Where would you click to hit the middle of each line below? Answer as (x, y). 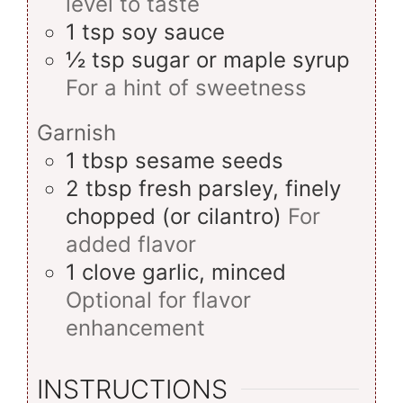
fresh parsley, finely (240, 188)
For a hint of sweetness (186, 87)
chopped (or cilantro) (174, 216)
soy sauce (173, 31)
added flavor (131, 244)
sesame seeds (209, 160)
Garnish (76, 132)
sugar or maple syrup (241, 59)
